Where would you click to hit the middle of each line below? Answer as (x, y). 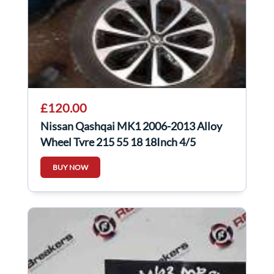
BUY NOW (70, 168)
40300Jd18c (70, 158)
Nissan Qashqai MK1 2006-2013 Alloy (131, 126)
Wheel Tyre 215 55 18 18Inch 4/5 (118, 142)
